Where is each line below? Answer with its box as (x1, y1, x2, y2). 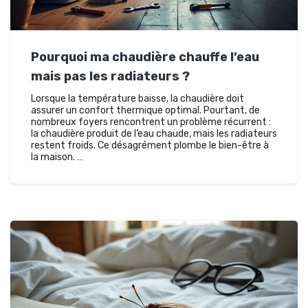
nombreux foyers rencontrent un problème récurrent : (31, 115, 271, 128)
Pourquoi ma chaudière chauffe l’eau (31, 49, 259, 65)
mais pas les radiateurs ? (31, 68, 190, 84)
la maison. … (31, 151, 83, 163)
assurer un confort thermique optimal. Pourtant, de (31, 104, 260, 116)
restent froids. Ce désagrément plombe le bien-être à (31, 139, 269, 151)
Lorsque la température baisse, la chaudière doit (31, 92, 244, 104)
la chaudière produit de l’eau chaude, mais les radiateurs (31, 127, 277, 140)
